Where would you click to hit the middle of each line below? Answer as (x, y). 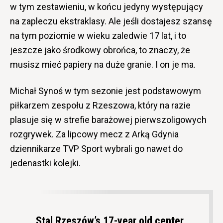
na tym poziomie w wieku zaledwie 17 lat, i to (98, 35)
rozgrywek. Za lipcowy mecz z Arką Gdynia (94, 134)
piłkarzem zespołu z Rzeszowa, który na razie (100, 105)
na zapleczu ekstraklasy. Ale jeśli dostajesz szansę (111, 21)
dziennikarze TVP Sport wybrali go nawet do (96, 148)
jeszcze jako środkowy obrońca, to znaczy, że (100, 50)
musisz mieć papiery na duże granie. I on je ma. (103, 64)
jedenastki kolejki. (45, 163)
